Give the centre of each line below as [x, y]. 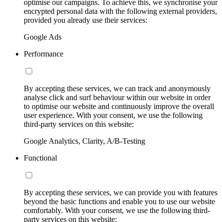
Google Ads [43, 37]
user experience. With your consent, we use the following [113, 115]
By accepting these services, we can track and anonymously [117, 88]
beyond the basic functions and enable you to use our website [119, 201]
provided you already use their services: [85, 20]
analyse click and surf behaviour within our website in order [117, 97]
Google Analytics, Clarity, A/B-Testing [84, 141]
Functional [40, 158]
